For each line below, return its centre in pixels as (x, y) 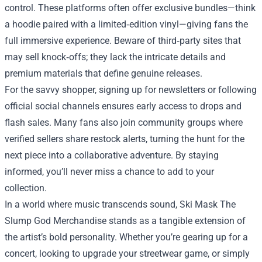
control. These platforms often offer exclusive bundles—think (130, 8)
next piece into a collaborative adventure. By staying (112, 155)
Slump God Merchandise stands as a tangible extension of (125, 221)
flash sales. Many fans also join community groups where (124, 123)
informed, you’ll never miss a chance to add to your (109, 172)
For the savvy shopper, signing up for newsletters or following (131, 90)
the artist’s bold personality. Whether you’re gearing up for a (126, 237)
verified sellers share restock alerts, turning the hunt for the (125, 139)
